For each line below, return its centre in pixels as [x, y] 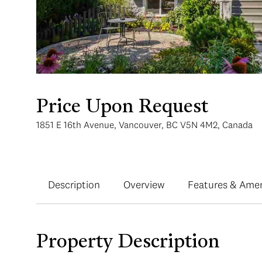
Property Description [128, 243]
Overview [144, 185]
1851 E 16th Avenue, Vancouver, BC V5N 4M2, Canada [144, 125]
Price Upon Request [122, 108]
